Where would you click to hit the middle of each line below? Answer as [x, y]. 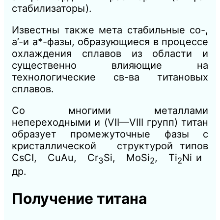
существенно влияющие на [110, 66]
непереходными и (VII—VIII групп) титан [110, 123]
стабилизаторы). [52, 9]
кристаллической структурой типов [110, 146]
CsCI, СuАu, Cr [55, 158]
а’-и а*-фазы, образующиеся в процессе [110, 42]
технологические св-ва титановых [110, 77]
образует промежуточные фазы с [110, 134]
